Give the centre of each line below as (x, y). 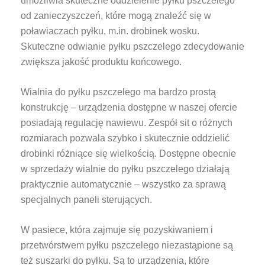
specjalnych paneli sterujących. (88, 199)
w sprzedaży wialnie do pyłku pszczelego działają (125, 169)
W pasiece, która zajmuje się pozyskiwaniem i (117, 230)
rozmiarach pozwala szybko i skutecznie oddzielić (125, 138)
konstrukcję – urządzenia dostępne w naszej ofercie (129, 107)
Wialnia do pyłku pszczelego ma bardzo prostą (118, 92)
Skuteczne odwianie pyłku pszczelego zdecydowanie (132, 46)
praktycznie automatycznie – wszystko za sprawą (123, 184)
